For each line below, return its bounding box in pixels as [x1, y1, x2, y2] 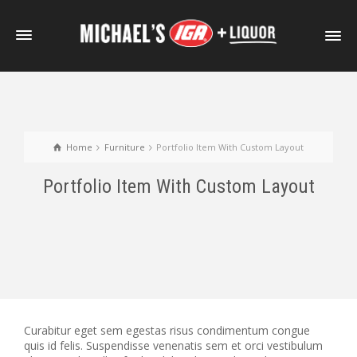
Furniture [104, 141, 145, 153]
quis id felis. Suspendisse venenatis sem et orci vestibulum [24, 338, 323, 353]
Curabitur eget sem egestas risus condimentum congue [24, 323, 310, 338]
